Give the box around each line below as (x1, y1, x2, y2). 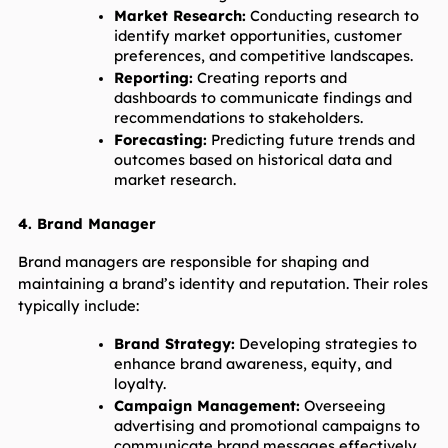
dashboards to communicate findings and (113, 88, 412, 108)
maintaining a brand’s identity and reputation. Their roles (17, 274, 428, 294)
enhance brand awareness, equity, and (113, 354, 392, 374)
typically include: (17, 296, 139, 316)
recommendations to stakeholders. (113, 108, 363, 128)
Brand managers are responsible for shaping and (17, 252, 369, 272)
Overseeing (299, 396, 386, 416)
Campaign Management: (113, 396, 300, 416)
